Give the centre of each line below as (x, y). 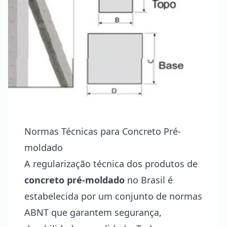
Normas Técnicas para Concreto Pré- (103, 131)
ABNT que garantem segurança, (93, 212)
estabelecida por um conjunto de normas (113, 196)
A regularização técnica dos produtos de (111, 164)
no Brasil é (149, 180)
